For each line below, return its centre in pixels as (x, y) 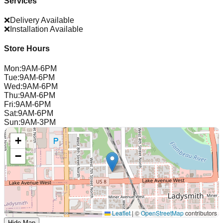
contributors (200, 213)
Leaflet (120, 213)
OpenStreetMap (162, 213)
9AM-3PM (38, 122)
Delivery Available (42, 20)
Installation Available (47, 29)
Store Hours (27, 49)
